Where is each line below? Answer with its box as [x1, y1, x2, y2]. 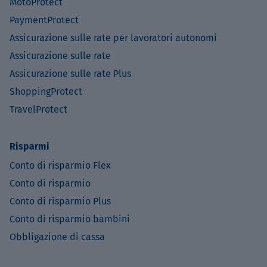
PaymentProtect [10, 14, 79, 26]
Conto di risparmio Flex [10, 160, 111, 171]
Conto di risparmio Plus [10, 195, 111, 207]
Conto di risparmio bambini [10, 213, 130, 225]
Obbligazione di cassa [10, 231, 105, 243]
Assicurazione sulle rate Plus [10, 68, 131, 79]
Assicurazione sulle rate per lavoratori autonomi [10, 32, 217, 44]
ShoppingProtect [10, 86, 82, 97]
